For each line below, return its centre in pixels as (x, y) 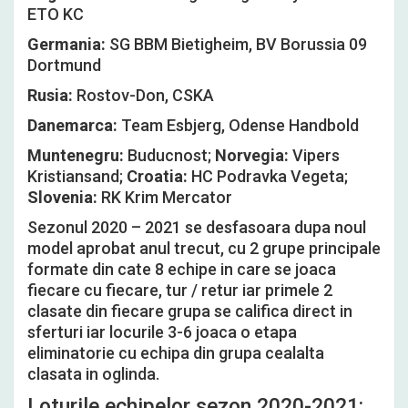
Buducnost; (171, 155)
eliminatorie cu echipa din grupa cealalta (176, 353)
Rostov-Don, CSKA (145, 95)
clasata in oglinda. (93, 374)
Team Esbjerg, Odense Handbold (238, 125)
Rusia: (52, 95)
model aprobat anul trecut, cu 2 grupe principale (204, 248)
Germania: (68, 44)
